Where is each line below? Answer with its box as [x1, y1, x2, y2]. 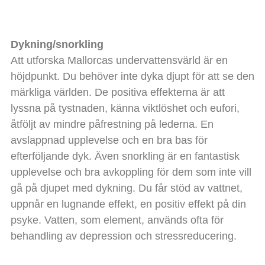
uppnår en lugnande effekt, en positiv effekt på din [10, 198, 246, 210]
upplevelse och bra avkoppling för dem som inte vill [10, 166, 251, 178]
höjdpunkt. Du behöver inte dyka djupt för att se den [10, 70, 254, 82]
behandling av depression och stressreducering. [10, 230, 237, 242]
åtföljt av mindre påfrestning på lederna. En [10, 118, 214, 130]
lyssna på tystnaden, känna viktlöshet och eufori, [10, 102, 240, 114]
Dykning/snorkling [10, 38, 104, 50]
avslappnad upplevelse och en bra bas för [10, 134, 208, 146]
